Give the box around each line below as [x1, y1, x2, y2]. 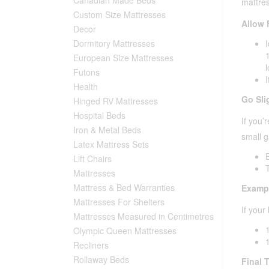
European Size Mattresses [73, 51, 174, 64]
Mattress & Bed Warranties [73, 181, 175, 193]
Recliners [73, 238, 109, 251]
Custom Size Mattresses [73, 8, 166, 20]
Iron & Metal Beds [73, 123, 141, 136]
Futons [73, 65, 100, 78]
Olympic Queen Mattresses [73, 224, 177, 237]
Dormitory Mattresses [73, 37, 155, 49]
